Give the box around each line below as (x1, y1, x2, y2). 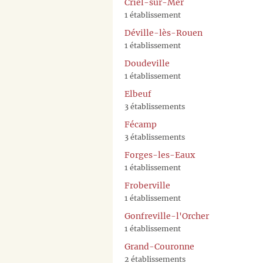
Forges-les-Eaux (124, 150, 195, 161)
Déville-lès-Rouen (124, 28, 203, 39)
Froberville (124, 180, 170, 191)
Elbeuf (124, 89, 151, 100)
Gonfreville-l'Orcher (124, 211, 209, 222)
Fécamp (124, 119, 157, 130)
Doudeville (124, 58, 170, 69)
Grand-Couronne (124, 241, 194, 252)
